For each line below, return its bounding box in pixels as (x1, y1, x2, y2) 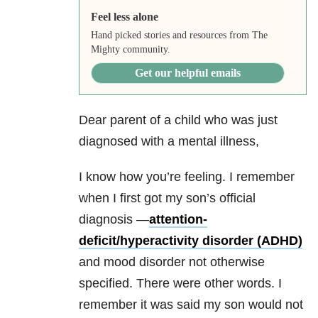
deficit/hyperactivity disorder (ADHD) (79, 234, 302, 248)
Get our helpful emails (134, 67, 241, 79)
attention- (149, 212, 207, 227)
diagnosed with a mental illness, (79, 134, 259, 149)
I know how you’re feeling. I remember (79, 170, 295, 185)
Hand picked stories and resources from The (90, 30, 268, 41)
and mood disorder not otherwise (79, 255, 265, 270)
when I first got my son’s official (79, 191, 256, 206)
